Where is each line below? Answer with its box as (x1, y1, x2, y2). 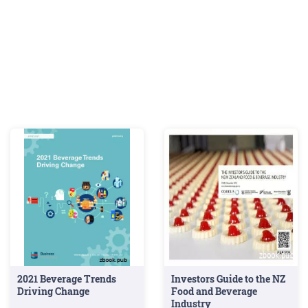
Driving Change (17, 285, 89, 298)
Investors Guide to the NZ (171, 272, 285, 285)
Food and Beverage (171, 285, 257, 298)
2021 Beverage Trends (17, 272, 116, 285)
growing (17, 2, 52, 13)
